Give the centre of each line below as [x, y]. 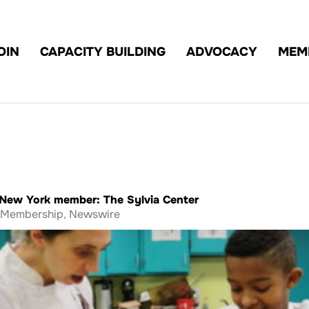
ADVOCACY [221, 51]
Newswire [94, 214]
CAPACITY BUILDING [102, 51]
